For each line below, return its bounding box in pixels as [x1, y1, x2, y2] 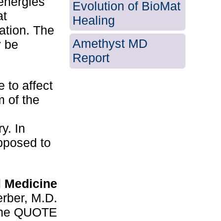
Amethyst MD [73, 37, 148, 51]
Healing [73, 13, 115, 27]
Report [73, 51, 110, 65]
